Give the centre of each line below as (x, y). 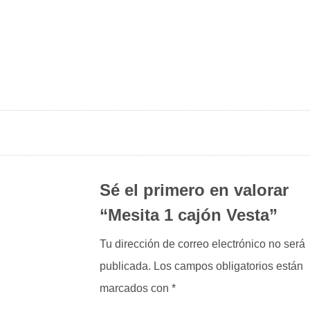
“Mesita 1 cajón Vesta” (188, 215)
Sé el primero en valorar (194, 190)
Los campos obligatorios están (228, 266)
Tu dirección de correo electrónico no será (202, 244)
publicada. (125, 266)
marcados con (135, 288)
